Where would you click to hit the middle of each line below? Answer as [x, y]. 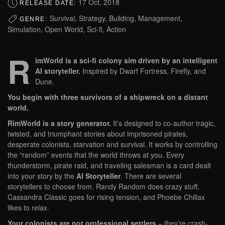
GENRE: [35, 19]
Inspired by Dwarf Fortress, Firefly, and [143, 71]
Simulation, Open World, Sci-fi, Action [67, 29]
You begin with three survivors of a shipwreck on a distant [108, 97]
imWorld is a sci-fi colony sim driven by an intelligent [126, 61]
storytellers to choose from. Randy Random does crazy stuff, [103, 187]
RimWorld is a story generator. [59, 123]
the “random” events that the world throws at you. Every [96, 155]
